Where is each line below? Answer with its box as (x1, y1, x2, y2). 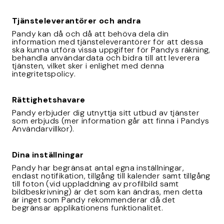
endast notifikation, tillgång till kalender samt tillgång (12, 170, 210, 181)
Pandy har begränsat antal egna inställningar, (12, 162, 184, 173)
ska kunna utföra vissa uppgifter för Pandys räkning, (12, 44, 210, 55)
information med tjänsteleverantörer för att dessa (12, 36, 203, 47)
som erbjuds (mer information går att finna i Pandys (12, 115, 209, 126)
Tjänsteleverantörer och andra (12, 15, 141, 26)
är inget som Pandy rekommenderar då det (12, 194, 175, 205)
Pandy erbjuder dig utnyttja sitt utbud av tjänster (12, 107, 199, 118)
